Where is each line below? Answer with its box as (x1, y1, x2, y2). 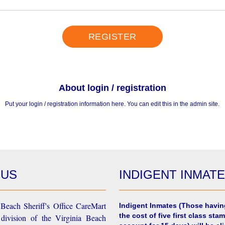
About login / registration (58, 83, 166, 93)
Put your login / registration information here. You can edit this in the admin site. (5, 100, 220, 107)
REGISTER (88, 32, 137, 42)
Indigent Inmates (119, 201, 179, 209)
